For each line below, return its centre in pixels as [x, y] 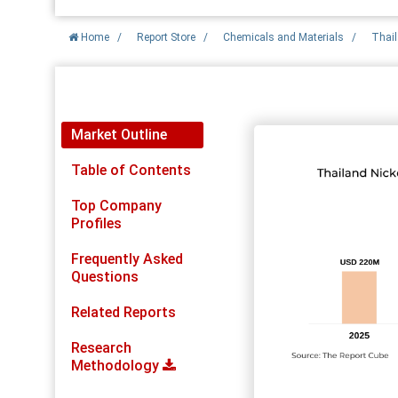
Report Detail [104, 103]
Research [101, 347]
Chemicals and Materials [285, 37]
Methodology [117, 365]
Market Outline [119, 134]
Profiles [96, 223]
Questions [105, 276]
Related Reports [123, 312]
